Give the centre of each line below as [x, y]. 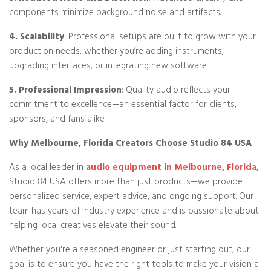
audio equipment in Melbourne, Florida [171, 168]
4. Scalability [37, 38]
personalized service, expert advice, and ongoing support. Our [131, 198]
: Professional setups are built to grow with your [160, 38]
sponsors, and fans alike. [57, 120]
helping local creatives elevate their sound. [93, 227]
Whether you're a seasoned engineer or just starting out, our [129, 251]
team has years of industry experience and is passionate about [134, 212]
